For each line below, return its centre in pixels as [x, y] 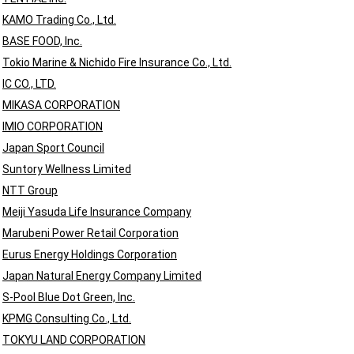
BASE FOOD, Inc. [42, 41]
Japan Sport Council [53, 148]
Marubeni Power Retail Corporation [90, 233]
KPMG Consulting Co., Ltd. [67, 318]
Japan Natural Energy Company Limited [102, 276]
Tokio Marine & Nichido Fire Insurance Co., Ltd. [117, 62]
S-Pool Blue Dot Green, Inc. [69, 297]
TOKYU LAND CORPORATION [74, 340]
